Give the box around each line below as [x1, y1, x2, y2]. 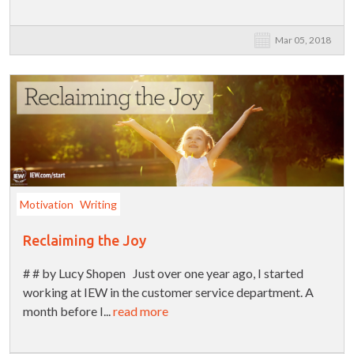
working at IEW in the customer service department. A [23, 284, 314, 300]
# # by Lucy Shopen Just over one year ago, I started [23, 265, 303, 281]
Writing [80, 198, 117, 212]
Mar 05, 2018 [275, 34, 331, 47]
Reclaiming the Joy [23, 232, 146, 249]
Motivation [20, 198, 73, 212]
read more [113, 303, 168, 319]
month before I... [23, 303, 113, 319]
